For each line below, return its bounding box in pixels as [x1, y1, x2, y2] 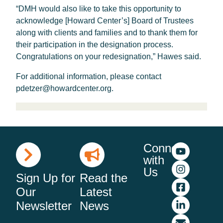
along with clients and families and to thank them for [16, 28, 198, 37]
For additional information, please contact [16, 72, 161, 81]
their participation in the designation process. [16, 40, 173, 49]
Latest [80, 185, 112, 199]
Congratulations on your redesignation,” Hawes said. [16, 52, 201, 61]
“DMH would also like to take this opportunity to [16, 4, 181, 13]
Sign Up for [16, 171, 75, 185]
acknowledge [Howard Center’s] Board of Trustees [16, 16, 194, 25]
